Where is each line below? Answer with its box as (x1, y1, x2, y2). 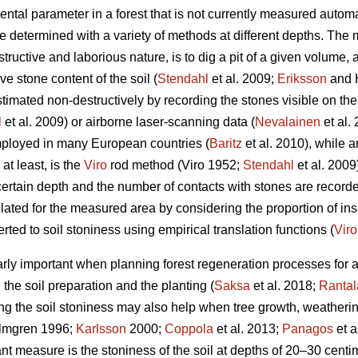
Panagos (282, 322, 333, 336)
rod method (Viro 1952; (107, 158, 243, 173)
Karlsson (76, 322, 126, 336)
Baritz (209, 137, 242, 151)
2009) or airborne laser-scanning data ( (32, 115, 255, 129)
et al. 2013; (213, 322, 282, 336)
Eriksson (277, 72, 327, 86)
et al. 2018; (250, 279, 319, 293)
